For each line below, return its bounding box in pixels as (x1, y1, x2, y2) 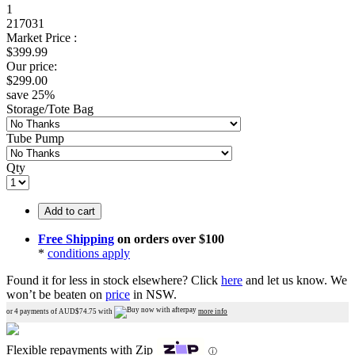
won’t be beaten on (6, 287, 105, 301)
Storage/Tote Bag (6, 101, 94, 116)
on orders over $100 (114, 231, 224, 246)
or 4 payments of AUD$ (6, 307, 79, 315)
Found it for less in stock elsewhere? (6, 273, 188, 287)
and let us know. (242, 273, 327, 287)
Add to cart (44, 204, 95, 217)
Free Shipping (38, 231, 114, 246)
